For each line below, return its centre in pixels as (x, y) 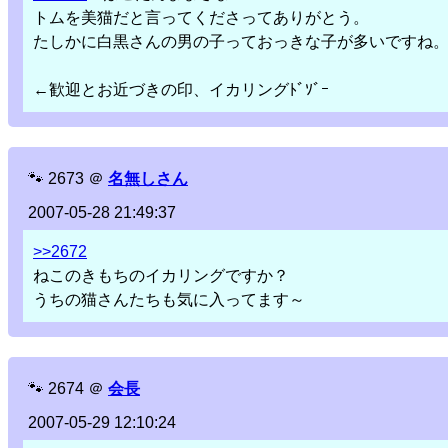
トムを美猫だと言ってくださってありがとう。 (201, 18)
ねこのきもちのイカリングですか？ (161, 276)
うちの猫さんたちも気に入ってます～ (169, 300)
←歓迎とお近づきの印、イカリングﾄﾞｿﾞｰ (181, 90)
